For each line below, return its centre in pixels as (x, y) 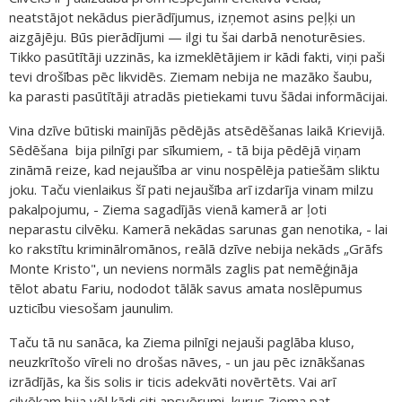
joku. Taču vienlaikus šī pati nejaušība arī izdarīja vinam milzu (191, 189)
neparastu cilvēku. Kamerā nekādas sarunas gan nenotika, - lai (198, 228)
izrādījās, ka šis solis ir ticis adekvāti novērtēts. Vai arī (172, 381)
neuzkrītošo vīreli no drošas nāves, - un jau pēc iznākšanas (187, 361)
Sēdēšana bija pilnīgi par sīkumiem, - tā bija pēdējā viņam (185, 149)
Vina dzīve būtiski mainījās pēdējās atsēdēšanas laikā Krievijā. (197, 130)
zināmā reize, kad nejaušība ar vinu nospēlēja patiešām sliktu (194, 169)
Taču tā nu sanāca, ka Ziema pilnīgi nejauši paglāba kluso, (182, 341)
